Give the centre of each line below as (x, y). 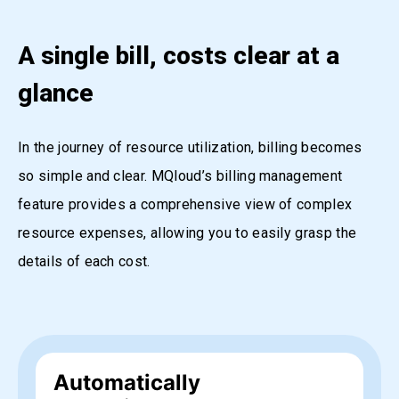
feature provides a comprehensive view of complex (185, 204)
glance (56, 93)
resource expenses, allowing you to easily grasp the (187, 233)
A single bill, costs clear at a (179, 56)
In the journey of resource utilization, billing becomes (190, 147)
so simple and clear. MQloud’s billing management (180, 176)
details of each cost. (84, 261)
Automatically (127, 383)
